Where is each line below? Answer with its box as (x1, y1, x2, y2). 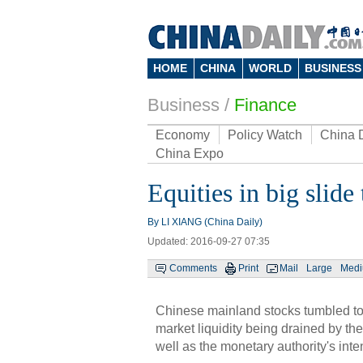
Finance (234, 95, 297, 115)
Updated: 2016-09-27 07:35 (147, 236, 270, 247)
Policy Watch (228, 128, 302, 142)
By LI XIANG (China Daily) (147, 216, 263, 228)
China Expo (156, 147, 224, 160)
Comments (169, 263, 217, 274)
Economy (156, 128, 210, 142)
